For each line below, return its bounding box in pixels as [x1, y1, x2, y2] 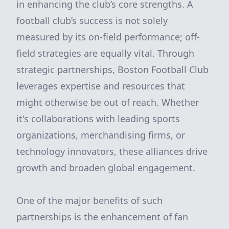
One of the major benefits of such [16, 194, 163, 207]
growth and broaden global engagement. [16, 162, 195, 174]
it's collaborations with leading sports [16, 112, 180, 125]
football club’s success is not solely [16, 14, 168, 27]
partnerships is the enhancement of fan [16, 211, 188, 223]
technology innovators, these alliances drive [16, 145, 208, 157]
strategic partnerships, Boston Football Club [16, 63, 209, 76]
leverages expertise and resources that [16, 80, 185, 92]
